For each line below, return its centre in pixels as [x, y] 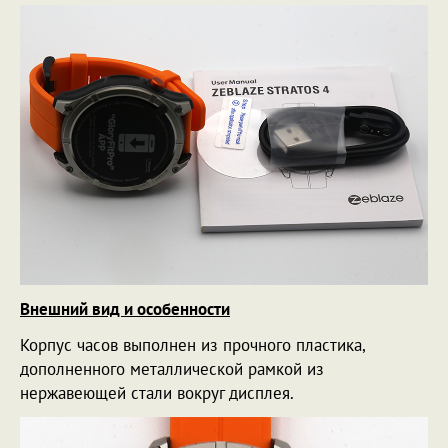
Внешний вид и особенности [125, 308]
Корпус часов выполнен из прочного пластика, [192, 344]
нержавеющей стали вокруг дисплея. [157, 392]
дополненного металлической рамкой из [172, 368]
